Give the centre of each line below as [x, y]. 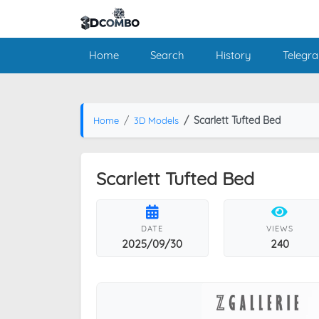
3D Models [156, 120]
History [233, 55]
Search [167, 55]
